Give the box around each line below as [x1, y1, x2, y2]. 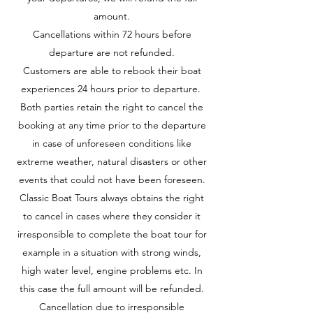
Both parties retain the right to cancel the [20, 101, 203, 113]
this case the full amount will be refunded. [20, 282, 204, 295]
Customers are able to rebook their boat [22, 64, 201, 77]
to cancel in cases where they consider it [23, 210, 201, 222]
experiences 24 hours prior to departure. [20, 82, 203, 95]
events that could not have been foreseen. [18, 173, 205, 186]
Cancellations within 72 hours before [32, 28, 191, 41]
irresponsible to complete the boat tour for [17, 228, 207, 240]
